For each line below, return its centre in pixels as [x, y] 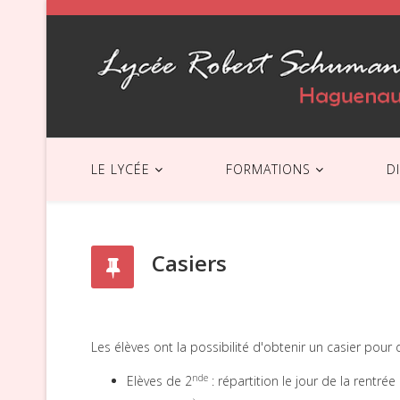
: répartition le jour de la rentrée [302, 380]
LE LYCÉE [121, 169]
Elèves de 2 [159, 380]
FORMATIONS [268, 169]
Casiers [189, 262]
